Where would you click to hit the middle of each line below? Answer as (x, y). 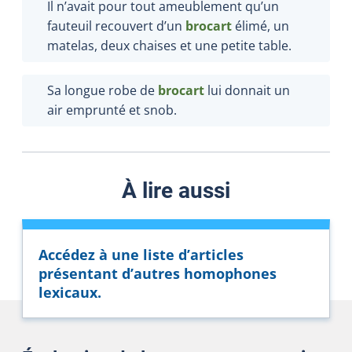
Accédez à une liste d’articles (141, 254)
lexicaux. (70, 292)
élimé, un (260, 26)
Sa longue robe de (103, 90)
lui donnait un (247, 90)
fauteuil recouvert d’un (116, 26)
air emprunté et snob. (112, 110)
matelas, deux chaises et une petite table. (169, 45)
